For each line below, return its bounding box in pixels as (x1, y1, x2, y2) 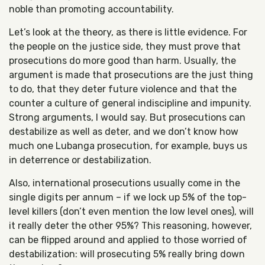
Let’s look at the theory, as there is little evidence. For (9, 27, 247, 38)
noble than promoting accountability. (9, 4, 174, 15)
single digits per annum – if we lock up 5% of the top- (9, 192, 247, 203)
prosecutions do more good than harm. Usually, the (9, 55, 236, 66)
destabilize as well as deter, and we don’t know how (9, 126, 238, 137)
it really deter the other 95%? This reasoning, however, (9, 220, 252, 231)
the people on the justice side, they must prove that (9, 41, 241, 52)
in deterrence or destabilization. (9, 154, 151, 166)
